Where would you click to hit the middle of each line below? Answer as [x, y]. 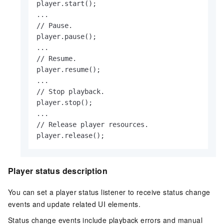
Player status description [58, 171]
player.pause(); [66, 37]
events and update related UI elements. [74, 204]
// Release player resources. [92, 125]
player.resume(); [68, 70]
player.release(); [104, 136]
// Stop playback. [70, 92]
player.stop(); [64, 103]
